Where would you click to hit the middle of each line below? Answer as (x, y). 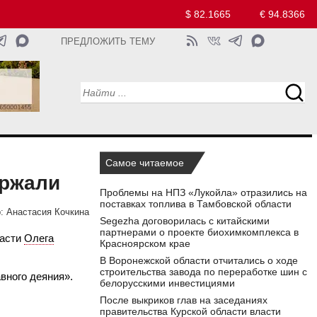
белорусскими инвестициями (167, 283)
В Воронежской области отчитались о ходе (199, 261)
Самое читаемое (145, 163)
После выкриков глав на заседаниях (184, 300)
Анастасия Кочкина (48, 212)
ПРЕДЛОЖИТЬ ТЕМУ (108, 42)
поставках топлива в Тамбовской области (196, 204)
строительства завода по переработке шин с (203, 272)
